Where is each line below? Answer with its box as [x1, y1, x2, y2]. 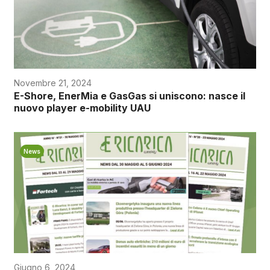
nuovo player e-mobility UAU [13, 101, 151, 114]
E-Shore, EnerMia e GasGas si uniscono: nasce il [13, 89, 245, 102]
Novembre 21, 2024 [13, 77, 92, 88]
